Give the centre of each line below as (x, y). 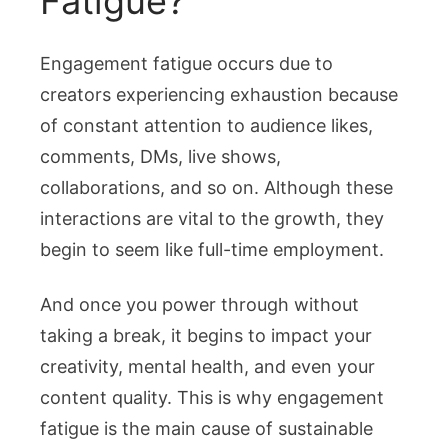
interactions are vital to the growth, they (212, 219)
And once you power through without (199, 305)
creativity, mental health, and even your (207, 367)
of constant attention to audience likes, (206, 126)
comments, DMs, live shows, (160, 157)
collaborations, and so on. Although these (216, 188)
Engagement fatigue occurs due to (186, 64)
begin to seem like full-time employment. (212, 250)
